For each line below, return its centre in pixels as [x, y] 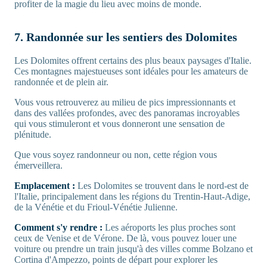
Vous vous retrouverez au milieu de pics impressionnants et [125, 103]
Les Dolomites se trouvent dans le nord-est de [163, 186]
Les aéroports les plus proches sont [170, 228]
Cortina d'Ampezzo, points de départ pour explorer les [116, 260]
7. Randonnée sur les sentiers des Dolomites [126, 37]
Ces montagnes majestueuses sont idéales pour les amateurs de [131, 72]
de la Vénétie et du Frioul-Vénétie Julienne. [96, 207]
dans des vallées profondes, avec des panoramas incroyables [127, 113]
